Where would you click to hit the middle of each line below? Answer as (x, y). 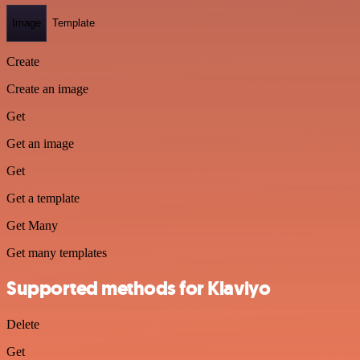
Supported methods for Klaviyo (139, 289)
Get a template (43, 198)
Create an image (47, 88)
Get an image (40, 143)
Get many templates (57, 252)
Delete (23, 325)
